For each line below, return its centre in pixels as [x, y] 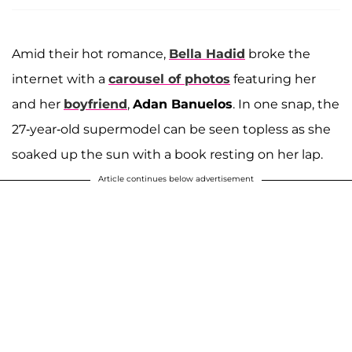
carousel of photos [169, 79]
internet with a [60, 79]
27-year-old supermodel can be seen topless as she [171, 129]
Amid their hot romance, [90, 53]
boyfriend [95, 104]
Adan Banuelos [183, 104]
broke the [278, 53]
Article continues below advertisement [176, 178]
